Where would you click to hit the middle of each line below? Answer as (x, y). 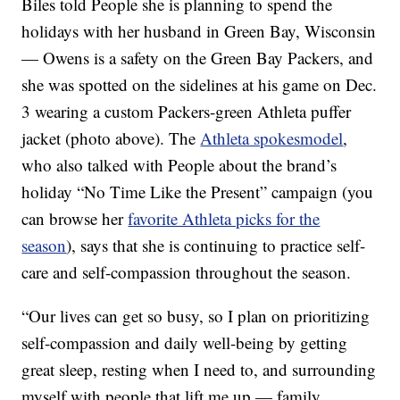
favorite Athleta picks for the (224, 219)
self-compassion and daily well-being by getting (185, 343)
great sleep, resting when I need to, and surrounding (199, 370)
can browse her (75, 219)
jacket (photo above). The (111, 138)
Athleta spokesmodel (272, 138)
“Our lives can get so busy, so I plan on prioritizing (196, 316)
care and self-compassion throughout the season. (187, 272)
